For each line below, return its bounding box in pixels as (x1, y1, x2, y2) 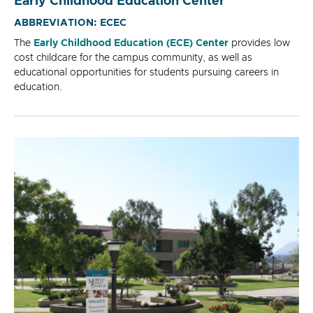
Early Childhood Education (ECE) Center (34, 38, 228, 49)
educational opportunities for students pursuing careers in (14, 68, 279, 78)
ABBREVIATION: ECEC (14, 18, 126, 29)
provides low (228, 38, 290, 49)
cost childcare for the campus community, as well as (14, 53, 252, 64)
